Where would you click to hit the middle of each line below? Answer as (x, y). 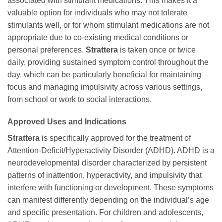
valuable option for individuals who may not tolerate (97, 12)
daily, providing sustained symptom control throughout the (108, 62)
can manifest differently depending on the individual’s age (108, 200)
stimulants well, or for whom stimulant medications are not (108, 25)
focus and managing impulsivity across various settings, (105, 87)
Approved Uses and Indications (67, 122)
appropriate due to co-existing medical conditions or (98, 37)
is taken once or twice (157, 50)
